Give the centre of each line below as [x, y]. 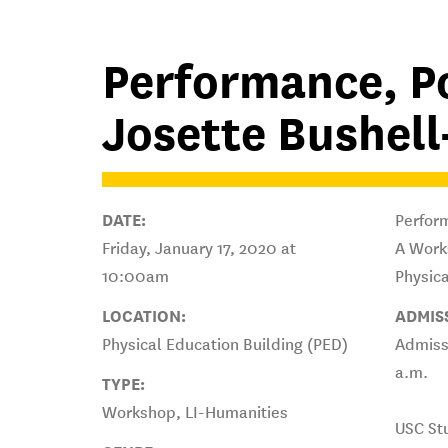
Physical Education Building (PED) [225, 344]
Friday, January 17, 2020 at [199, 248]
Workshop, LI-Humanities [195, 412]
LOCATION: [144, 316]
